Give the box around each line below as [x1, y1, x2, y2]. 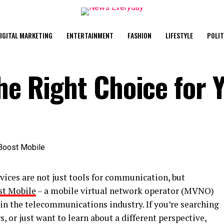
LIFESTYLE [165, 30, 193, 40]
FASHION [127, 30, 151, 40]
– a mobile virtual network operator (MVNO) [36, 185, 214, 196]
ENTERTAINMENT [66, 30, 113, 40]
